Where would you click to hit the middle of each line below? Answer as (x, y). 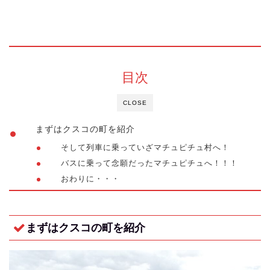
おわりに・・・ (91, 179)
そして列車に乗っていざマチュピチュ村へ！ (146, 148)
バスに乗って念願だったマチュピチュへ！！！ (150, 163)
